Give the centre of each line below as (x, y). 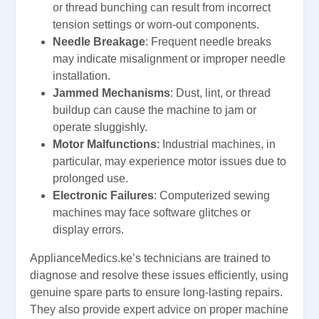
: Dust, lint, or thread (220, 93)
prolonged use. (90, 179)
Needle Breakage (99, 42)
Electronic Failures (103, 196)
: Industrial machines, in (216, 145)
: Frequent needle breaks (208, 42)
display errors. (88, 230)
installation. (82, 76)
